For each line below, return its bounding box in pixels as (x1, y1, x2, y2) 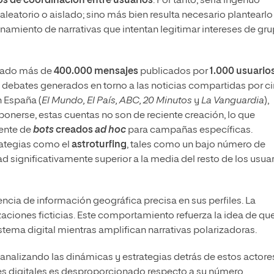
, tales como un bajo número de (127, 140, 265, 150)
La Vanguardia (201, 96, 264, 106)
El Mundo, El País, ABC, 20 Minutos (42, 96, 192, 106)
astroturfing (72, 140, 127, 150)
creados (54, 125, 95, 136)
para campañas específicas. (126, 125, 253, 136)
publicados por (138, 67, 210, 77)
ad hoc (95, 125, 126, 136)
